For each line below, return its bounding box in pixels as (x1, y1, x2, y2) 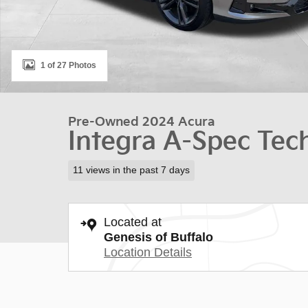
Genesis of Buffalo (104, 230, 213, 244)
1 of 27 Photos (41, 60, 96, 70)
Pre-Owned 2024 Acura (68, 115, 215, 129)
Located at (104, 214, 162, 229)
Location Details (104, 245, 192, 259)
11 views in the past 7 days (72, 164, 190, 175)
